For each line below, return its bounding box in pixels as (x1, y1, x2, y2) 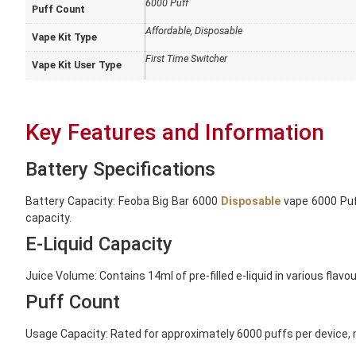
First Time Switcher (145, 52, 227, 65)
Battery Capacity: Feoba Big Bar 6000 (25, 194, 221, 207)
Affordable (145, 25, 191, 37)
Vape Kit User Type (32, 59, 122, 72)
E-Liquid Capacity (25, 232, 172, 255)
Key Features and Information (25, 118, 324, 145)
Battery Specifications (25, 157, 215, 180)
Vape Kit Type (32, 31, 97, 44)
